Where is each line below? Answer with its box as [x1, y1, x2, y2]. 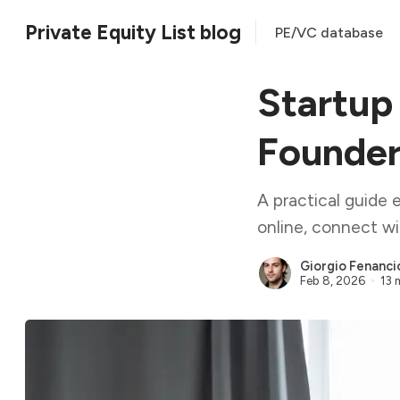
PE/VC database [275, 23, 384, 41]
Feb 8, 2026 [300, 272, 365, 287]
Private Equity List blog [25, 20, 241, 45]
